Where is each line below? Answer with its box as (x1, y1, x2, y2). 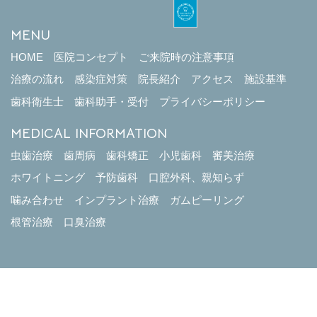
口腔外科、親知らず (149, 171, 244, 184)
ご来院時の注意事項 (139, 50, 234, 63)
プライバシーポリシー (159, 95, 265, 108)
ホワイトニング (11, 171, 85, 184)
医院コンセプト (54, 50, 128, 63)
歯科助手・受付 (74, 95, 149, 108)
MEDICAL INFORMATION (11, 125, 167, 143)
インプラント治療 (74, 193, 159, 206)
